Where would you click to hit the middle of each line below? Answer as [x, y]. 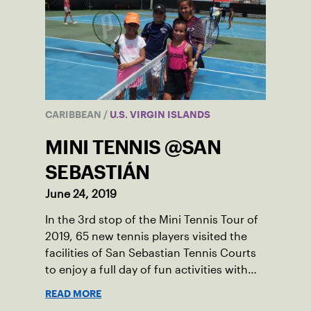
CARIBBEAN [74, 115]
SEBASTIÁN [98, 173]
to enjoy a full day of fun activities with [146, 270]
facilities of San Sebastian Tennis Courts [151, 253]
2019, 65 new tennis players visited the [146, 237]
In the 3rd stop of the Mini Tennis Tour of [152, 220]
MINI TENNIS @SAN [133, 148]
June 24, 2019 [81, 194]
